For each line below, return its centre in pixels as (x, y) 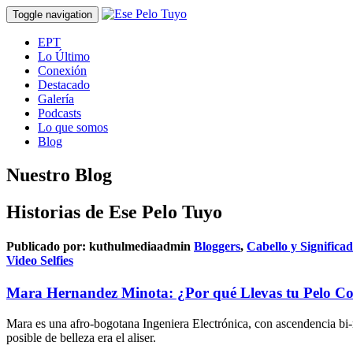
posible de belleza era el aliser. (81, 338)
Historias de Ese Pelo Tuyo (114, 212)
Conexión (62, 71)
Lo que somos (73, 127)
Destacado (64, 85)
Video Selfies (40, 261)
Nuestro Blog (59, 175)
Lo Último (64, 56)
